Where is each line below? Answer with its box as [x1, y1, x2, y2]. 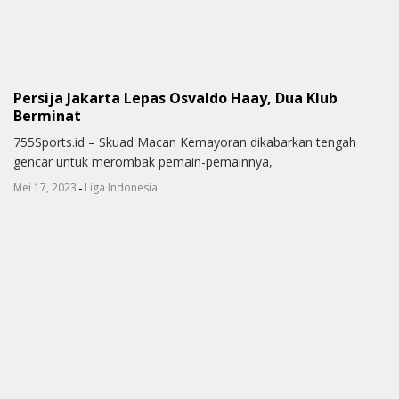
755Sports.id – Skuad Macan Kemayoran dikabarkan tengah [13, 134, 356, 151]
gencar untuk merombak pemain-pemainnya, [13, 153, 273, 171]
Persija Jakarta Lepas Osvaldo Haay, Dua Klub [13, 87, 338, 108]
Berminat [13, 105, 81, 126]
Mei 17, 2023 [13, 180, 77, 196]
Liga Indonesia [85, 180, 158, 196]
